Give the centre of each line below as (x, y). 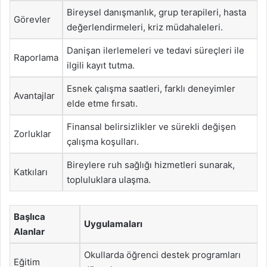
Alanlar (29, 231)
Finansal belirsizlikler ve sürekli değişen (151, 127)
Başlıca (30, 216)
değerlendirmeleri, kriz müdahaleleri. (145, 27)
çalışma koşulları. (103, 142)
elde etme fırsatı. (102, 103)
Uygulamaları (113, 223)
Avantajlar (34, 96)
